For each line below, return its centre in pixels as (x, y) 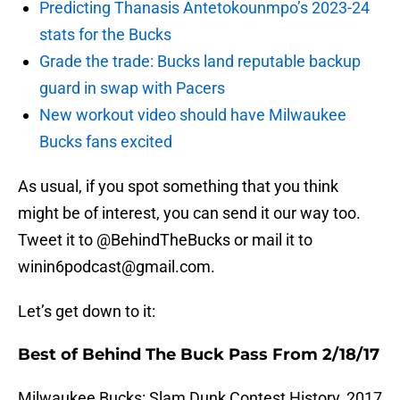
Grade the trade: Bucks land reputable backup (200, 62)
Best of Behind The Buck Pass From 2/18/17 (199, 355)
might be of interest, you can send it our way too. (189, 213)
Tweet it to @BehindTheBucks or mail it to (165, 240)
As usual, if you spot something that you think (178, 187)
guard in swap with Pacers (132, 88)
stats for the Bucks (105, 35)
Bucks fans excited (106, 142)
